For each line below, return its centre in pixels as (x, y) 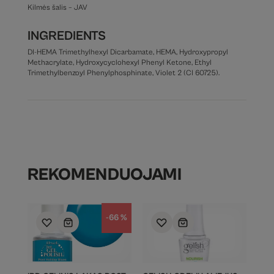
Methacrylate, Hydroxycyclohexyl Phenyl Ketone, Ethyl (119, 63)
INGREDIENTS (66, 36)
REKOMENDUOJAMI (104, 175)
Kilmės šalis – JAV (57, 8)
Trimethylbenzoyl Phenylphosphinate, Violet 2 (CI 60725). (123, 73)
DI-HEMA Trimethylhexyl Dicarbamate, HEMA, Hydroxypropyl (128, 53)
